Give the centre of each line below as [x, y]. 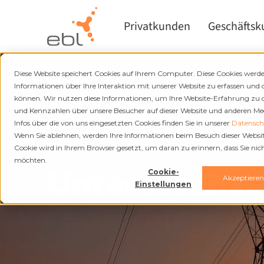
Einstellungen [163, 184]
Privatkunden [157, 27]
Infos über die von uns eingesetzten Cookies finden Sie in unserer [123, 123]
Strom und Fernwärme [103, 146]
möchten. [31, 160]
